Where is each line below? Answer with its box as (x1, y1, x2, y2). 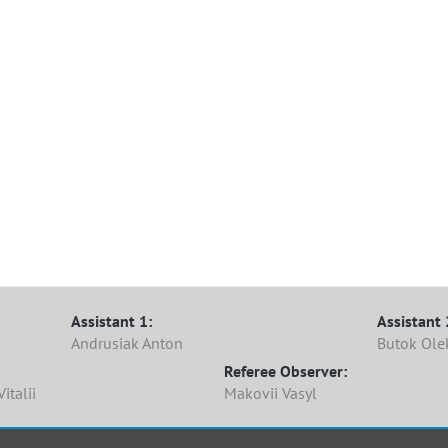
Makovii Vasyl (224, 383, 317, 403)
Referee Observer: (224, 361, 347, 381)
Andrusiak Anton (71, 333, 184, 353)
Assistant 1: (71, 311, 153, 331)
